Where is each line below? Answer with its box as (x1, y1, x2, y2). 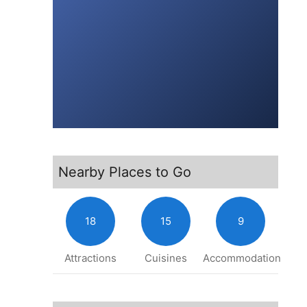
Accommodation (203, 251, 282, 265)
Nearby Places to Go (58, 163, 192, 180)
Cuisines (144, 251, 187, 265)
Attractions (64, 251, 117, 265)
